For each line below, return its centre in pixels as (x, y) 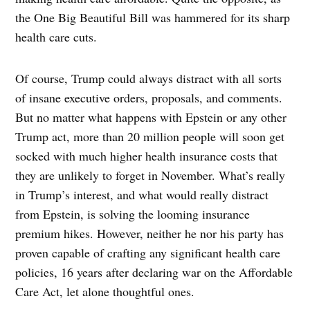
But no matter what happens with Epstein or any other (151, 117)
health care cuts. (61, 36)
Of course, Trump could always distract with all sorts (149, 78)
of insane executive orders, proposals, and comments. (149, 97)
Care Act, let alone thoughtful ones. (107, 291)
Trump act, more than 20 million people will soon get (150, 136)
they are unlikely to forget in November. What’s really (151, 175)
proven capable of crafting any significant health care (148, 252)
